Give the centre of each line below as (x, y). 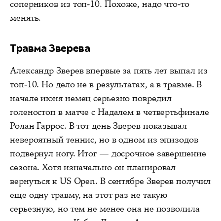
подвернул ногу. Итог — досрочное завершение (108, 153)
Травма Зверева (50, 48)
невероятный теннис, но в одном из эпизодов (104, 139)
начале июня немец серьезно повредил (91, 98)
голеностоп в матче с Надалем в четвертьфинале (110, 112)
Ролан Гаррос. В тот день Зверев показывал (98, 126)
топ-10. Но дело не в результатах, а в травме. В (106, 84)
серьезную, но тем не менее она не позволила (105, 208)
